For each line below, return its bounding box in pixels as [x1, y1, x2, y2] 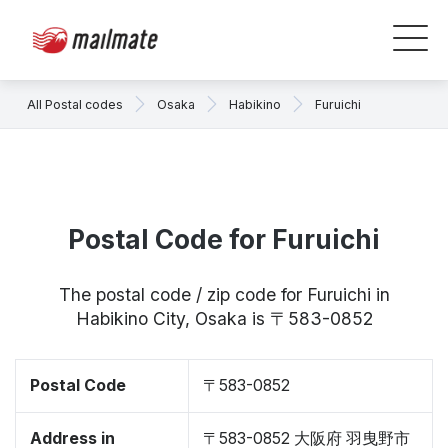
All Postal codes [27, 96, 123, 112]
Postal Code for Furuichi [68, 224, 380, 255]
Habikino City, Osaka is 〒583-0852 [75, 308, 373, 329]
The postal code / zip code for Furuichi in [58, 284, 390, 305]
